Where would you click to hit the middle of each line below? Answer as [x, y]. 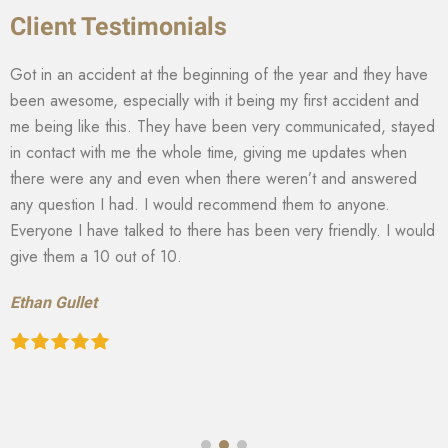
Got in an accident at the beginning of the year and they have [219, 75]
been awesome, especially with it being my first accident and [214, 101]
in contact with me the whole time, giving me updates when [208, 153]
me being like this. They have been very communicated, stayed [222, 127]
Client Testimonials [118, 27]
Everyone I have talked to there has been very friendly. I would [222, 231]
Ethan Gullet [53, 303]
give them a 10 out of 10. [96, 257]
